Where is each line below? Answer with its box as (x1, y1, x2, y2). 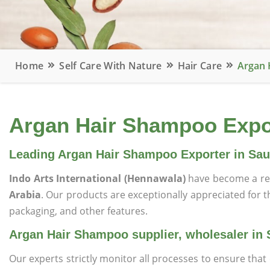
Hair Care (177, 59, 222, 72)
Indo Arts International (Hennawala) (9, 172, 188, 185)
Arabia (9, 188, 41, 201)
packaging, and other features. (9, 204, 148, 218)
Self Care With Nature (59, 59, 162, 72)
